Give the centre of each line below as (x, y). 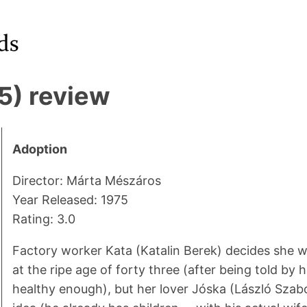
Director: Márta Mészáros (86, 181)
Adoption (39, 149)
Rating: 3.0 (44, 219)
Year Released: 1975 (70, 200)
